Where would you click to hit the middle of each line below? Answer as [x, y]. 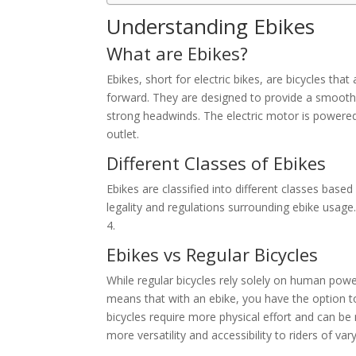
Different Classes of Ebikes [217, 163]
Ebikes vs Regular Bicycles [213, 255]
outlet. [123, 134]
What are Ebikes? [178, 54]
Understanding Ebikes [211, 27]
